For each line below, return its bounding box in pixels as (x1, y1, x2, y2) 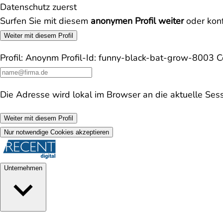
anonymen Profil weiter (91, 15, 184, 27)
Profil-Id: (61, 52, 96, 64)
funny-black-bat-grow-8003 (99, 52, 217, 64)
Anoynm (25, 52, 59, 64)
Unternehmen (4, 164, 42, 172)
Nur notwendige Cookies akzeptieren (4, 128, 109, 136)
